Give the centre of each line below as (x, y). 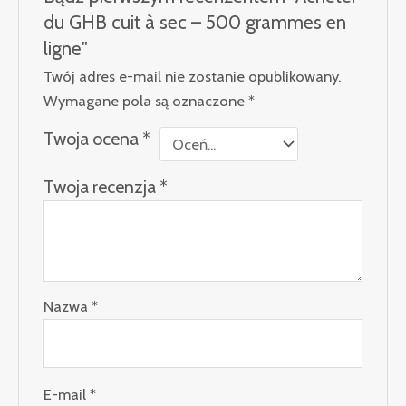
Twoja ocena (93, 139)
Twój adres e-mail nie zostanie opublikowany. (193, 77)
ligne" (66, 49)
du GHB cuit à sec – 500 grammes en (195, 23)
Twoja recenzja (102, 187)
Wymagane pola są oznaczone (146, 101)
